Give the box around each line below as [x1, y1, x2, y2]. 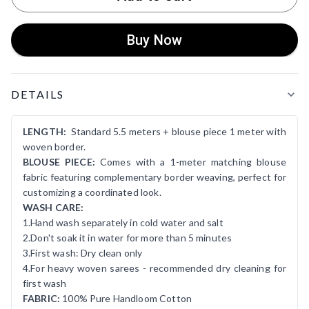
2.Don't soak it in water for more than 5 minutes [23, 231, 232, 243]
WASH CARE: [23, 201, 84, 213]
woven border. [23, 140, 88, 152]
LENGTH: [23, 125, 67, 137]
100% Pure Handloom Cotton [62, 292, 192, 304]
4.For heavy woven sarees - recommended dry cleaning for [23, 261, 286, 274]
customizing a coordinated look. [23, 186, 161, 198]
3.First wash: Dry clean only [23, 246, 143, 259]
